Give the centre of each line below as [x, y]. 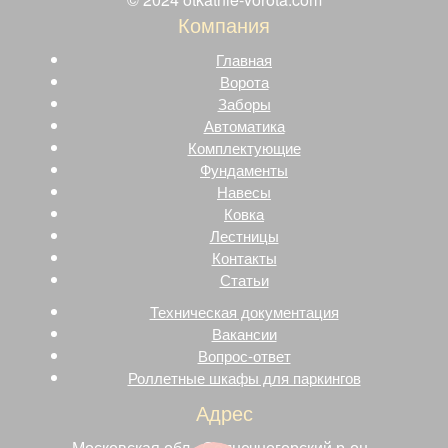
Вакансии [244, 333]
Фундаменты [244, 169]
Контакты [244, 257]
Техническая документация [244, 311]
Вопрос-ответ [244, 355]
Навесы [244, 191]
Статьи [244, 279]
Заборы [244, 103]
